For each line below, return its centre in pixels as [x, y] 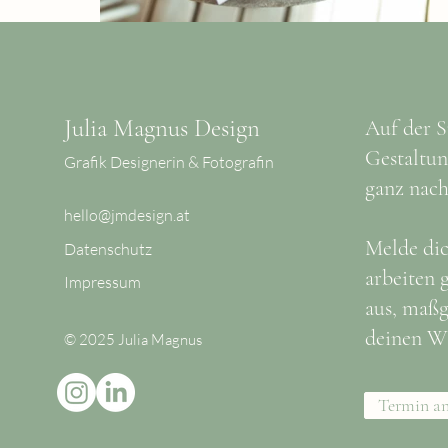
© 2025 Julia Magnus [132, 339]
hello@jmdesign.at [126, 214]
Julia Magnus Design [161, 127]
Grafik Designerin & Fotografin [168, 161]
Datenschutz [107, 248]
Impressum [102, 281]
